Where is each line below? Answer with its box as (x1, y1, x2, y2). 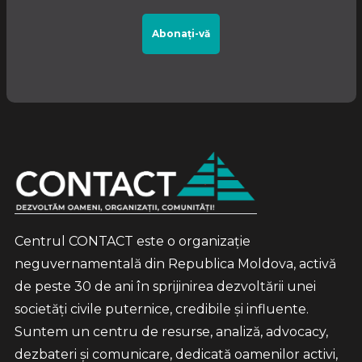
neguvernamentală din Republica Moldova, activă (14, 256, 336, 272)
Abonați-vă (152, 27, 210, 40)
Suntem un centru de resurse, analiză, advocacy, (14, 324, 328, 340)
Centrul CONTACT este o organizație (14, 234, 250, 250)
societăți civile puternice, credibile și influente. (14, 301, 309, 318)
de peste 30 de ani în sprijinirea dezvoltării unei (14, 279, 316, 295)
